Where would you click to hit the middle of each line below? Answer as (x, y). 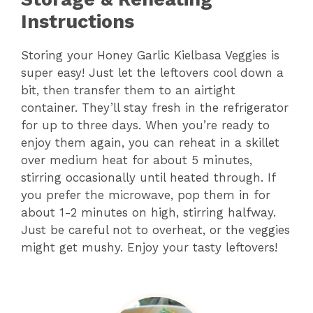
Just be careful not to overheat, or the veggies (155, 230)
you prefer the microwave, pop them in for (146, 195)
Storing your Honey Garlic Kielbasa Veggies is (150, 56)
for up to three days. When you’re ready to (145, 125)
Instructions (78, 22)
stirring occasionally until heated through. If (148, 178)
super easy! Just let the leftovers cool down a (152, 73)
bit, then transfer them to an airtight (128, 90)
